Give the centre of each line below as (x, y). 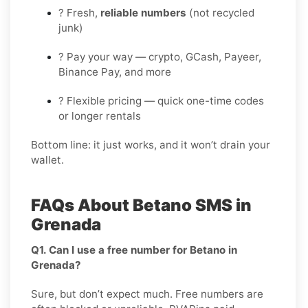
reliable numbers (143, 12)
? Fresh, (79, 12)
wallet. (47, 159)
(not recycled (220, 12)
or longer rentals (100, 115)
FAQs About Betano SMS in (141, 205)
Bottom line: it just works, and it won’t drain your (151, 144)
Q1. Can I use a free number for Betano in (134, 250)
